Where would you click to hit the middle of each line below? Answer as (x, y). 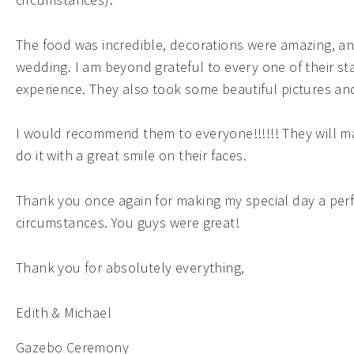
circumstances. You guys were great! (128, 223)
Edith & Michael (64, 312)
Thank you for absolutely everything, (130, 267)
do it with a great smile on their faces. (131, 156)
